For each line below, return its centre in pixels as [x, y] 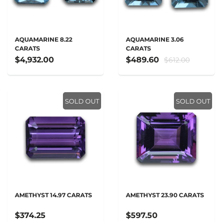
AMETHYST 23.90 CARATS [165, 195]
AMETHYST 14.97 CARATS [54, 195]
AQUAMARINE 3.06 [155, 39]
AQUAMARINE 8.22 [44, 39]
